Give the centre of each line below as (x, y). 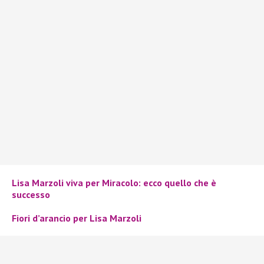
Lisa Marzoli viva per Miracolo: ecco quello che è (114, 182)
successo (31, 194)
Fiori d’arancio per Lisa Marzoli (77, 218)
